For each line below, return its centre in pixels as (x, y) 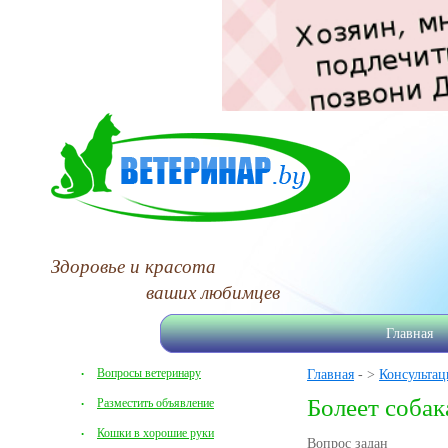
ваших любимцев (213, 291)
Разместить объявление (155, 403)
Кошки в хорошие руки (155, 433)
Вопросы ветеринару (149, 373)
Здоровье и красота (133, 265)
